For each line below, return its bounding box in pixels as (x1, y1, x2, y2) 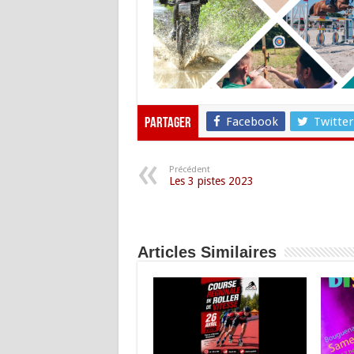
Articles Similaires (137, 243, 277, 261)
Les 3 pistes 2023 (168, 174, 254, 187)
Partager (144, 115, 191, 131)
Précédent (168, 164, 210, 175)
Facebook (225, 114, 278, 129)
